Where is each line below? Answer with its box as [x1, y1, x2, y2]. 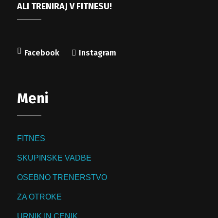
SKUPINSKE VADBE [17, 153, 91, 162]
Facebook [24, 48, 59, 57]
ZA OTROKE [17, 192, 62, 201]
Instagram [79, 48, 116, 57]
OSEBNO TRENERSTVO [17, 173, 107, 182]
